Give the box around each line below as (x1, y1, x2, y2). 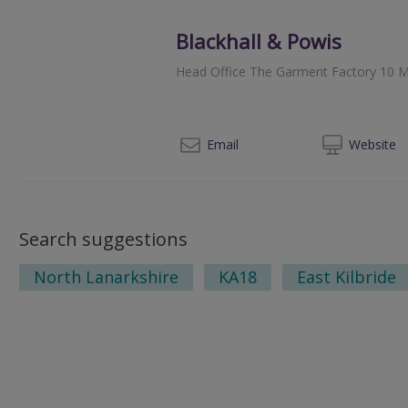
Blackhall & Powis (176, 26, 342, 55)
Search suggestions (19, 226, 189, 251)
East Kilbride (297, 265, 397, 288)
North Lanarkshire (34, 265, 179, 288)
